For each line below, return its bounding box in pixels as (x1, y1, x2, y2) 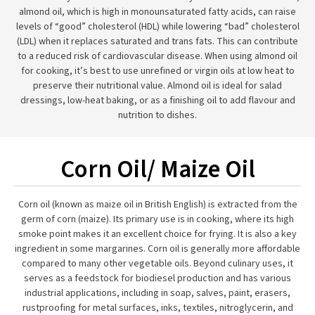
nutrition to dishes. (118, 108, 197, 122)
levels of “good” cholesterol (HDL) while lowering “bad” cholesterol (15, 20, 300, 34)
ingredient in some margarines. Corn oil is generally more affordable (15, 242, 300, 256)
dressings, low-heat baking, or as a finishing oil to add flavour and (20, 94, 295, 108)
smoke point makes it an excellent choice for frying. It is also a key (18, 227, 297, 241)
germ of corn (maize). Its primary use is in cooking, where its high (21, 212, 294, 226)
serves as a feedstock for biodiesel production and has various (24, 271, 291, 285)
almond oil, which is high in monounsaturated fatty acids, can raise (19, 5, 296, 19)
